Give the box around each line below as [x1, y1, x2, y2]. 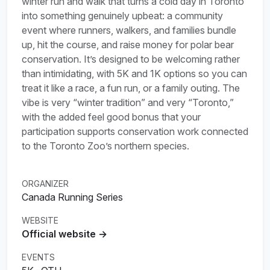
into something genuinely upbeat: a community [22, 9, 223, 22]
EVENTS [22, 251, 55, 262]
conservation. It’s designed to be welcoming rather [22, 52, 240, 65]
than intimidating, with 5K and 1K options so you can [22, 67, 247, 80]
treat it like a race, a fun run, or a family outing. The [22, 81, 240, 94]
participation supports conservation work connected [22, 125, 248, 137]
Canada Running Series [22, 190, 123, 203]
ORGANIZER [22, 178, 69, 189]
